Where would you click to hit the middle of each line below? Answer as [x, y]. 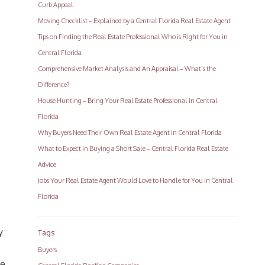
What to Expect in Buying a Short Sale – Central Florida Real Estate [133, 148]
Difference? [54, 85]
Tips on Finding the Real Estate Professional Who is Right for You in [133, 37]
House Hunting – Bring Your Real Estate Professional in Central [128, 101]
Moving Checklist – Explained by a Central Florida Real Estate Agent [135, 21]
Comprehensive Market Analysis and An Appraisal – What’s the [127, 69]
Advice [47, 164]
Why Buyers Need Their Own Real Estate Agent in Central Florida [130, 132]
